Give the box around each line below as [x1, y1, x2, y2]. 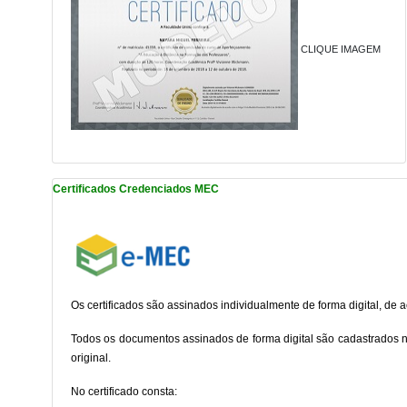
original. [71, 352, 114, 364]
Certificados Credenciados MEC [53, 183, 219, 195]
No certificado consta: [71, 385, 177, 398]
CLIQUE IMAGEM [301, 44, 381, 55]
